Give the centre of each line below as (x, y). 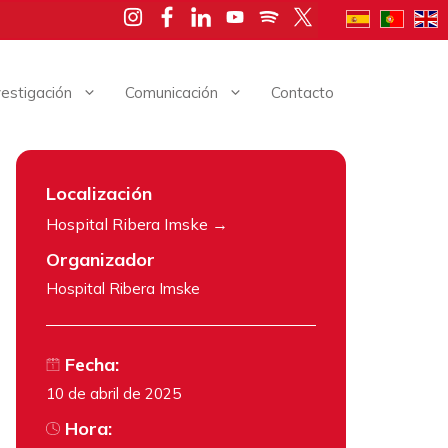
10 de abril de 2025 (113, 394)
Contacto (302, 93)
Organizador (100, 260)
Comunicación (171, 93)
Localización (99, 194)
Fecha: (89, 365)
